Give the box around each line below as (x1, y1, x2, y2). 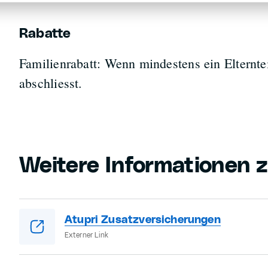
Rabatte (19, 27, 71, 41)
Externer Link (64, 231, 109, 239)
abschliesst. (19, 74, 83, 92)
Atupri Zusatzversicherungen (64, 214, 221, 226)
